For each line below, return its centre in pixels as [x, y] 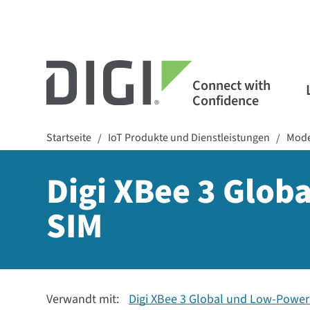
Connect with [231, 85]
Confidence [225, 101]
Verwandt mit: [84, 299]
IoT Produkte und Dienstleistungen [189, 138]
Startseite [69, 138]
